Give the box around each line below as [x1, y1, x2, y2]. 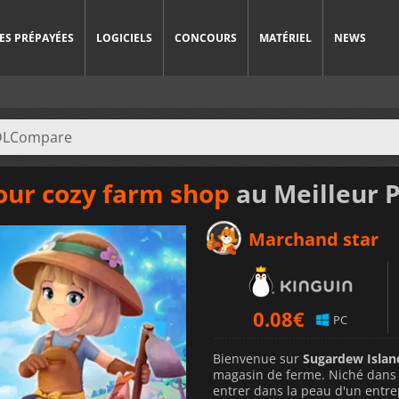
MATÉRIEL [259, 30, 312, 45]
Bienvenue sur [213, 349, 303, 367]
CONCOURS [175, 30, 237, 45]
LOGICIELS [96, 30, 152, 45]
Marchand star [248, 226, 379, 251]
